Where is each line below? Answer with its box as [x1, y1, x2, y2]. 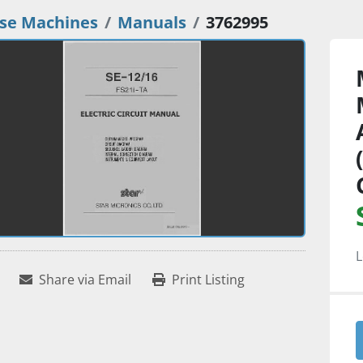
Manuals [117, 11, 187, 33]
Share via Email [38, 271, 131, 289]
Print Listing [171, 271, 245, 289]
